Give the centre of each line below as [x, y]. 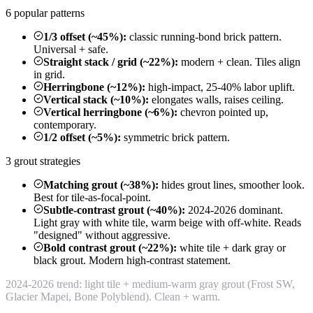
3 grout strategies [43, 161]
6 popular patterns [45, 13]
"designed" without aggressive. [102, 235]
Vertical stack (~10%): [96, 99]
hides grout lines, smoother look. [232, 184]
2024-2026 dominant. [234, 210]
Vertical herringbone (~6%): [110, 112]
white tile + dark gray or [231, 247]
